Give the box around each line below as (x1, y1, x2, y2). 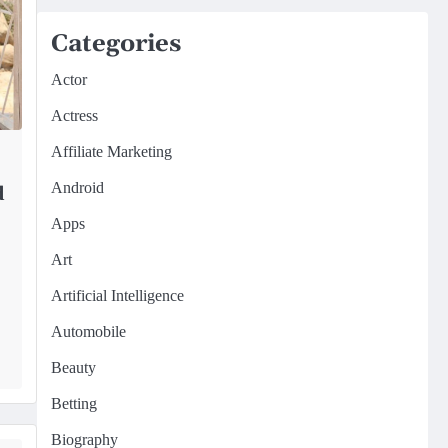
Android (50, 179, 104, 196)
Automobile (50, 323, 126, 340)
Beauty (50, 359, 96, 376)
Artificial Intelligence (50, 287, 184, 304)
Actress (50, 107, 98, 124)
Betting (50, 395, 97, 412)
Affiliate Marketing (50, 143, 172, 160)
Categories (50, 29, 181, 59)
